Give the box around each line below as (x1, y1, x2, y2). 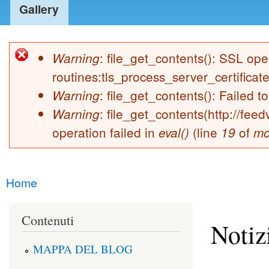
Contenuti (22, 211, 74, 229)
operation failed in (52, 123, 159, 142)
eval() (158, 124, 189, 142)
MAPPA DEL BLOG (33, 241, 133, 256)
